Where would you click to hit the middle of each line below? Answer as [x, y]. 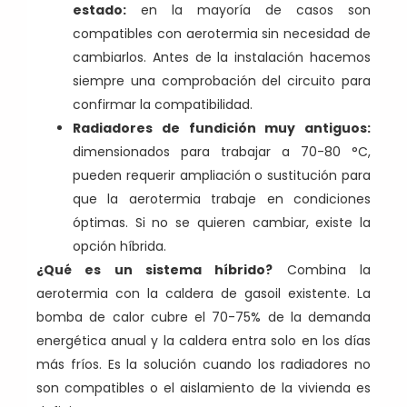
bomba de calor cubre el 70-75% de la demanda [203, 318]
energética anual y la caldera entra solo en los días [203, 341]
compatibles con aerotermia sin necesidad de [222, 34]
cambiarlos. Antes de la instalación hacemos [222, 58]
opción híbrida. [119, 247]
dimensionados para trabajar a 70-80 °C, [222, 152]
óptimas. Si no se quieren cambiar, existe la [222, 223]
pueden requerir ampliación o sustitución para [222, 176]
